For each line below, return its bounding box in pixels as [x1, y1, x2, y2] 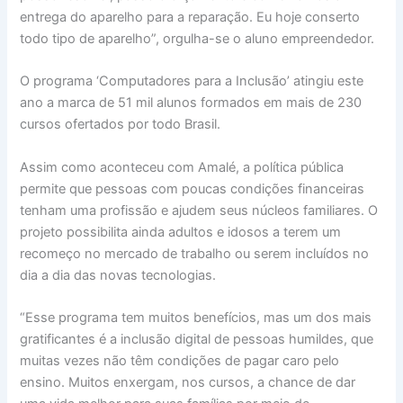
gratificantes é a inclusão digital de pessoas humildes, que [20, 330, 374, 347]
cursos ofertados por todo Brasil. [20, 116, 221, 133]
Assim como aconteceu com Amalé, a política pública [20, 158, 345, 175]
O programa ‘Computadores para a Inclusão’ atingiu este [20, 73, 364, 90]
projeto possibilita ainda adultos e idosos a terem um [20, 223, 342, 240]
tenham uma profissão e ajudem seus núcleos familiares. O [20, 201, 379, 219]
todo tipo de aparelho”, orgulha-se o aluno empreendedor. [20, 30, 375, 47]
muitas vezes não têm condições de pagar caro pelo [20, 352, 340, 369]
